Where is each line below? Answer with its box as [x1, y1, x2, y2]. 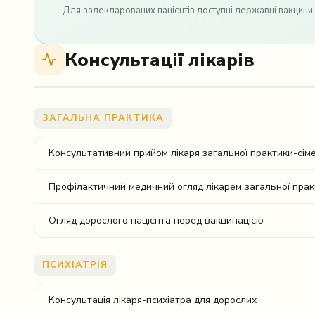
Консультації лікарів [65, 47, 255, 72]
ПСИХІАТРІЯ [42, 259, 108, 271]
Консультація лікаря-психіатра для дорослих [49, 293, 257, 307]
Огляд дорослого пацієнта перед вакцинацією [49, 214, 264, 227]
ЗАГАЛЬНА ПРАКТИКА [42, 112, 164, 124]
